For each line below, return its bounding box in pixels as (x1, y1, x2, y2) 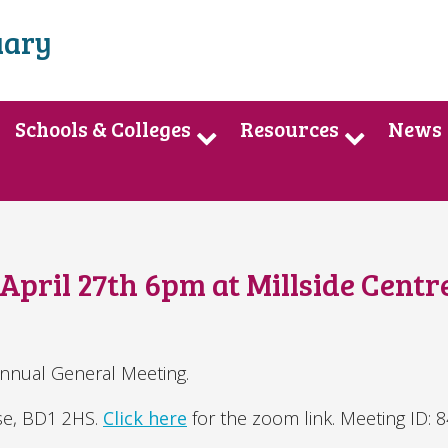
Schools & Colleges (14, 114, 191, 144)
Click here (103, 405, 187, 430)
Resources (239, 114, 339, 144)
